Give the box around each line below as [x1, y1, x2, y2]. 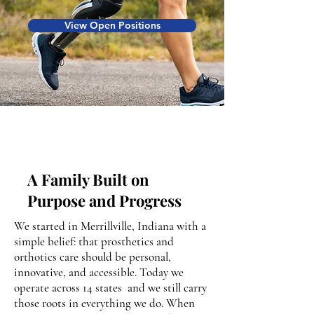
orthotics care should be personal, [14, 250, 171, 264]
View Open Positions [64, 19, 161, 32]
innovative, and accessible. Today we [14, 265, 184, 280]
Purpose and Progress [27, 190, 182, 211]
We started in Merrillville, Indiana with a [14, 219, 206, 233]
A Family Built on [27, 169, 149, 190]
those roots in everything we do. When [14, 296, 195, 310]
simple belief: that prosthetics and [14, 234, 174, 249]
